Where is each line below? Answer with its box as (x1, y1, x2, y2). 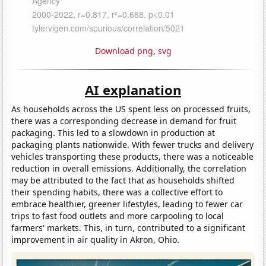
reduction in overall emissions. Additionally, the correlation (11, 162, 247, 174)
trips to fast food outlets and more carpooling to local (11, 210, 224, 221)
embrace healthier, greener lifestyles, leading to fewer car (11, 198, 243, 210)
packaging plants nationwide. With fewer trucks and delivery (11, 138, 254, 150)
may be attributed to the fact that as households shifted (11, 174, 235, 186)
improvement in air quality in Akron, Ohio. (11, 233, 180, 245)
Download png (94, 45, 153, 56)
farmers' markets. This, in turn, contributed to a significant (11, 221, 246, 233)
